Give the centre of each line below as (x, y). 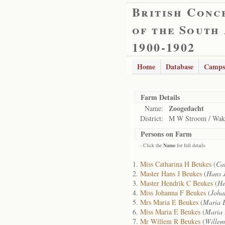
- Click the (152, 145)
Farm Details (160, 97)
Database (180, 67)
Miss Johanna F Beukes (173, 193)
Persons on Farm (166, 134)
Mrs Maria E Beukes (169, 202)
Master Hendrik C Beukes (177, 183)
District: (152, 118)
